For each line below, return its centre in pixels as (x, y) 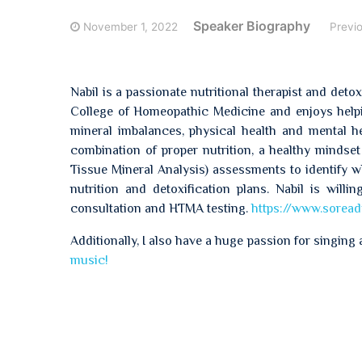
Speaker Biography (252, 26)
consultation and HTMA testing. (161, 208)
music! (89, 260)
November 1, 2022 (130, 27)
